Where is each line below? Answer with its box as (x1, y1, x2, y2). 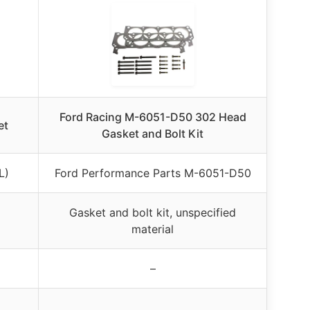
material (131, 221, 174, 236)
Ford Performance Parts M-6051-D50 (54, 165, 251, 180)
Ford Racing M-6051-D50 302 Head (59, 109, 246, 124)
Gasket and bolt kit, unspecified (69, 205, 236, 219)
